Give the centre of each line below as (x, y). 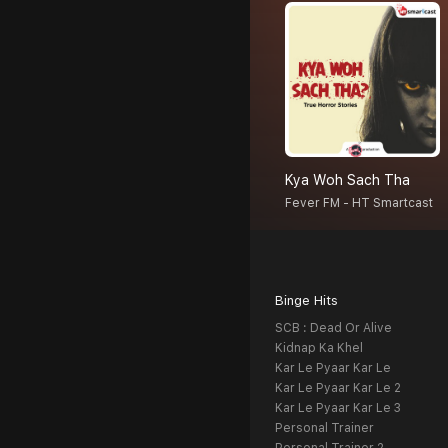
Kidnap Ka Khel (319, 348)
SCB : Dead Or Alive (333, 328)
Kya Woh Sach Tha (347, 180)
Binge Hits (306, 301)
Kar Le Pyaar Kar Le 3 (338, 408)
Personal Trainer (324, 428)
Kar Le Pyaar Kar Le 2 (338, 388)
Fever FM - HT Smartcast (359, 203)
